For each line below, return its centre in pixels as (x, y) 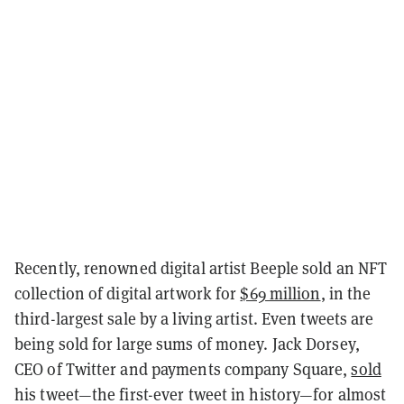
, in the (346, 293)
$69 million (280, 293)
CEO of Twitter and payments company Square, (183, 368)
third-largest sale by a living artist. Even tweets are (194, 318)
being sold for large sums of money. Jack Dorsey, (187, 343)
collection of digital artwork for (128, 293)
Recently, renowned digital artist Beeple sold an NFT (201, 267)
